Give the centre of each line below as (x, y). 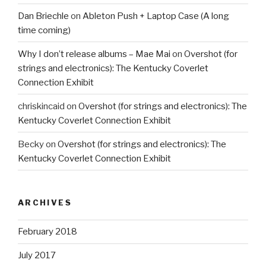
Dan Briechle (43, 16)
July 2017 (37, 256)
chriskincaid (41, 106)
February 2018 (47, 232)
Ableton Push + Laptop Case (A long (156, 16)
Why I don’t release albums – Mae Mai (94, 54)
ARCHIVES (45, 203)
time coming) (44, 30)
